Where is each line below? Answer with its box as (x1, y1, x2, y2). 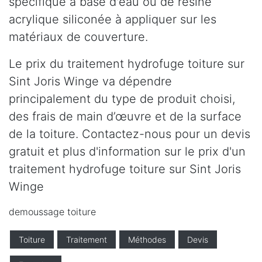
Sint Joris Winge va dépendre (9, 74, 172, 89)
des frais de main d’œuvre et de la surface (9, 109, 242, 124)
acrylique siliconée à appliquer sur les (9, 12, 216, 27)
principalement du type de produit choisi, (9, 92, 235, 106)
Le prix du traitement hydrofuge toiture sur (9, 57, 244, 71)
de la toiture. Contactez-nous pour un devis (9, 127, 250, 142)
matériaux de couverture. (9, 30, 148, 44)
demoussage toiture (9, 206, 96, 218)
